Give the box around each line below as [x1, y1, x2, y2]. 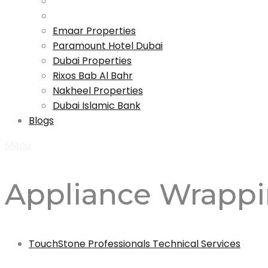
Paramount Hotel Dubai [53, 39, 163, 53]
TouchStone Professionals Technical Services [29, 236, 240, 251]
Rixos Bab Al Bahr [53, 69, 133, 83]
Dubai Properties [53, 54, 132, 68]
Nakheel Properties [53, 84, 143, 98]
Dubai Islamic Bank [53, 99, 141, 112]
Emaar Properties [53, 24, 136, 38]
